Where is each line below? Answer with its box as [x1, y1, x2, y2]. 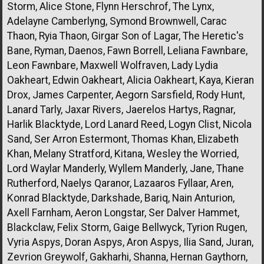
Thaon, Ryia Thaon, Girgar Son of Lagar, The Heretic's [7, 29, 244, 42]
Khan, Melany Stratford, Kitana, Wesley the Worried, [7, 147, 239, 160]
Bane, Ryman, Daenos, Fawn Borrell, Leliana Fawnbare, [7, 44, 247, 57]
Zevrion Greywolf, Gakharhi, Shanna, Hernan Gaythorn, [7, 250, 247, 263]
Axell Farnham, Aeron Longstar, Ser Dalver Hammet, [7, 206, 239, 219]
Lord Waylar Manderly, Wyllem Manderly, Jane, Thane [7, 162, 244, 174]
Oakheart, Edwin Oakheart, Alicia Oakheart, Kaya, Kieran [7, 74, 254, 86]
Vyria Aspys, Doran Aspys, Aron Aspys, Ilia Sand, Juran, [7, 236, 253, 248]
